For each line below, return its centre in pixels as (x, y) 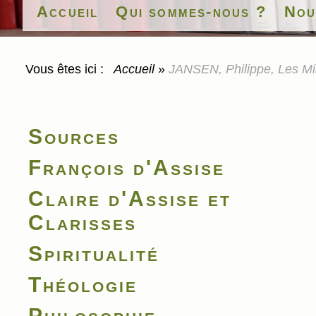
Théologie (83, 285)
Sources (74, 136)
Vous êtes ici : (68, 69)
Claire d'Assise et (130, 199)
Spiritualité (94, 254)
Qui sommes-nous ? (191, 12)
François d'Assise (127, 168)
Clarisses (83, 223)
